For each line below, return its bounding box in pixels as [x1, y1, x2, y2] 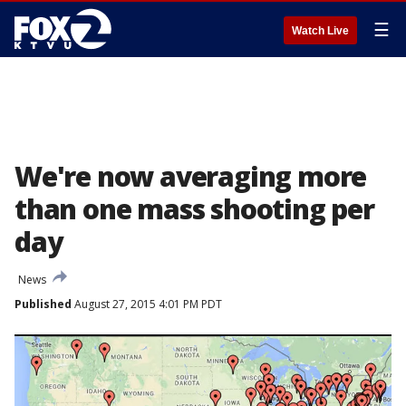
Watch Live [292, 24, 349, 37]
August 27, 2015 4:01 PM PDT [72, 296, 222, 312]
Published [14, 296, 72, 312]
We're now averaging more [14, 158, 367, 195]
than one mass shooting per [14, 190, 374, 227]
